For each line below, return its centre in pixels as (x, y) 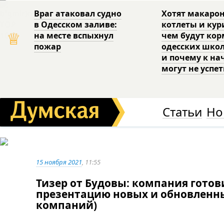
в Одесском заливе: (76, 24)
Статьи (182, 112)
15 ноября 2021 (59, 162)
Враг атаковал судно (78, 13)
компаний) (66, 205)
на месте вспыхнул (74, 35)
